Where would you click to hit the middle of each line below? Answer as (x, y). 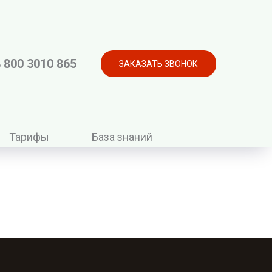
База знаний (122, 137)
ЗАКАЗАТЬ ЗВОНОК (158, 63)
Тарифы (29, 137)
